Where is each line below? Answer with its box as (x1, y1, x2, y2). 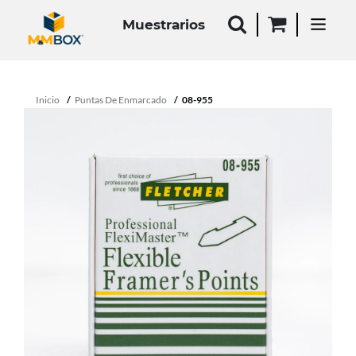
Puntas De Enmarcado (75, 94, 167, 106)
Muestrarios (122, 16, 205, 33)
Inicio (36, 94, 60, 106)
